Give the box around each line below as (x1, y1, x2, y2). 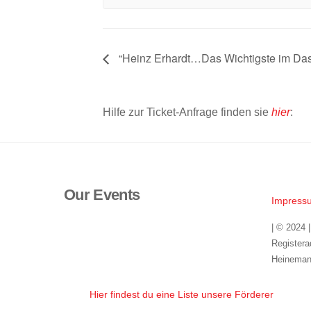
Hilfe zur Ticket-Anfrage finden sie (103, 106, 271, 118)
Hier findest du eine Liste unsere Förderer (90, 288, 274, 300)
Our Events (64, 186, 140, 204)
